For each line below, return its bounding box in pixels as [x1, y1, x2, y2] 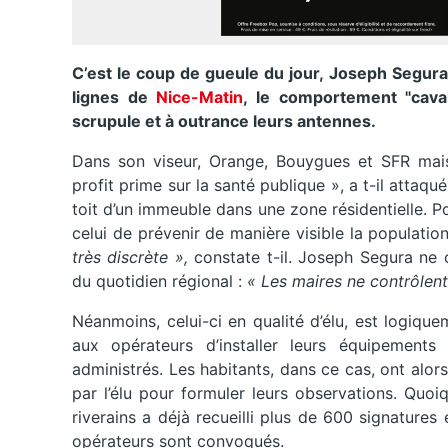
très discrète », [72, 247, 195, 268]
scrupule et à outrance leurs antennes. [72, 111, 380, 132]
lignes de [72, 87, 157, 108]
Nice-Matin [156, 87, 244, 108]
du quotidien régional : [72, 271, 247, 292]
